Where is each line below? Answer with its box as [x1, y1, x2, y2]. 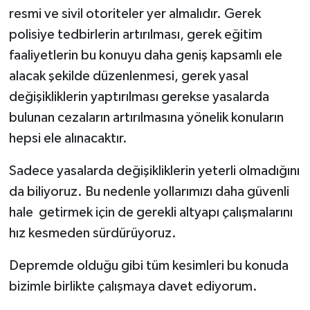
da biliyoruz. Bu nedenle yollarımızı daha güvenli [8, 184, 289, 199]
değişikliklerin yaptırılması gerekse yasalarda [8, 89, 269, 104]
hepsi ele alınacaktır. [8, 131, 127, 145]
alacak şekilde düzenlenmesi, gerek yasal [8, 69, 248, 83]
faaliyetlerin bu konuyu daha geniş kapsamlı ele [8, 48, 282, 62]
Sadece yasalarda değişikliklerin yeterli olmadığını [8, 163, 300, 178]
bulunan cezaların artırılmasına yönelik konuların [8, 110, 284, 125]
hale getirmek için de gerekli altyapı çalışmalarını [8, 205, 293, 219]
